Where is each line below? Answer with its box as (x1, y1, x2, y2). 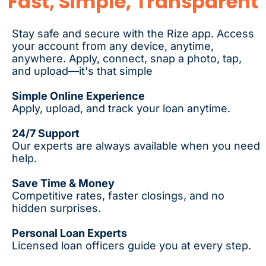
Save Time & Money (12, 176, 115, 189)
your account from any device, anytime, (12, 39, 214, 52)
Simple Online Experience (12, 89, 145, 102)
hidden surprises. (12, 201, 101, 214)
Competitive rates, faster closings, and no (12, 189, 224, 202)
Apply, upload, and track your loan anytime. (12, 102, 230, 115)
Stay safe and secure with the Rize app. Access (12, 27, 254, 40)
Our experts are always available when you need (12, 139, 260, 152)
